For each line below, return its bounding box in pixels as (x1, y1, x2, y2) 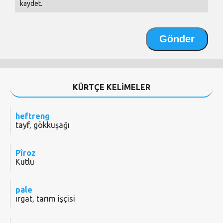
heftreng (15, 111, 50, 121)
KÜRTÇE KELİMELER (73, 83, 150, 92)
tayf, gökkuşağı (15, 120, 70, 130)
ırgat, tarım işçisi (15, 194, 75, 204)
